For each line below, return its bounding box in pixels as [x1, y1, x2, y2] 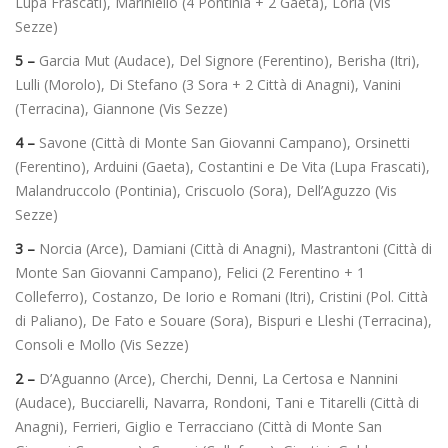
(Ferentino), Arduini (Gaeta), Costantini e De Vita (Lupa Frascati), [15, 157, 430, 177]
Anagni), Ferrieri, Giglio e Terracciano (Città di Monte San [15, 417, 382, 437]
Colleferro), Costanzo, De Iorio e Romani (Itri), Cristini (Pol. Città [15, 287, 428, 307]
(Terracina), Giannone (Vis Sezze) [15, 99, 228, 119]
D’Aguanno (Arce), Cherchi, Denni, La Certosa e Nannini [39, 369, 398, 389]
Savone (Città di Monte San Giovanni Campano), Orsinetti [39, 133, 410, 153]
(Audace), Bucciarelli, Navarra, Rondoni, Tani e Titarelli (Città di [15, 393, 419, 413]
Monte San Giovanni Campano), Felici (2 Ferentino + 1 [15, 263, 365, 283]
